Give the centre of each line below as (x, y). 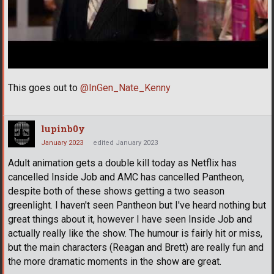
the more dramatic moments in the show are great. (115, 261)
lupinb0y (63, 128)
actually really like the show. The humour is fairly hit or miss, (135, 233)
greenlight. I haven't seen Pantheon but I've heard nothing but (137, 205)
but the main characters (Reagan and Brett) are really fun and (136, 247)
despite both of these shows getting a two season (116, 191)
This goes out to (44, 87)
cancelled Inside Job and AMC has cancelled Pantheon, (126, 177)
